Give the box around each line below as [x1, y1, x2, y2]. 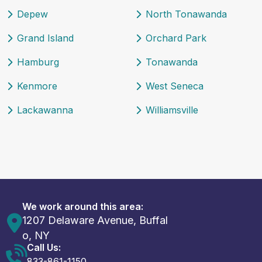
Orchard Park [146, 32, 206, 44]
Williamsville [146, 104, 198, 116]
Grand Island [17, 32, 74, 44]
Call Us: [27, 242, 61, 254]
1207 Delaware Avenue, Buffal [22, 214, 168, 227]
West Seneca [146, 80, 204, 92]
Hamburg [17, 56, 59, 68]
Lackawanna [17, 104, 73, 116]
